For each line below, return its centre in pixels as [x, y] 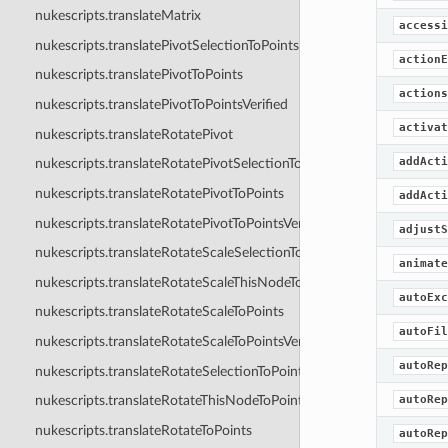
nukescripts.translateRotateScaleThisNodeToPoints [187, 282]
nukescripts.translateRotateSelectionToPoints [171, 371]
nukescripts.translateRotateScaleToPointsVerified [181, 341]
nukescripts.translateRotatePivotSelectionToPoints [187, 164]
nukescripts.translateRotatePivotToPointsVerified [181, 223]
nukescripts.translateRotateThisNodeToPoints [171, 401]
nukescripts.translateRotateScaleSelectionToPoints [187, 253]
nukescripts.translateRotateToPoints [143, 430]
